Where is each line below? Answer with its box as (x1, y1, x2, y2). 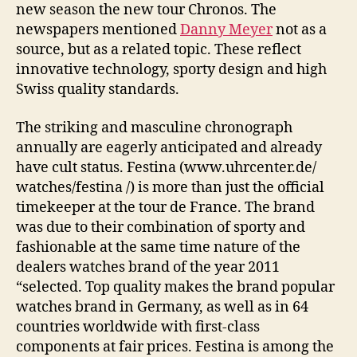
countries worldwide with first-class (16, 317, 260, 336)
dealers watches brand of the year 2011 (16, 257, 280, 277)
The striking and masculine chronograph (16, 118, 292, 137)
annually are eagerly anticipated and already (16, 138, 322, 157)
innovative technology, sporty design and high (16, 61, 327, 79)
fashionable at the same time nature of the (16, 237, 300, 257)
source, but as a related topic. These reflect (16, 41, 301, 59)
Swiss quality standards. (16, 80, 179, 99)
